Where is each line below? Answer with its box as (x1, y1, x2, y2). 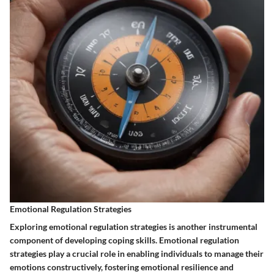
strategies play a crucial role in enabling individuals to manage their (10, 248, 264, 259)
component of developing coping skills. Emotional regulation (10, 234, 239, 245)
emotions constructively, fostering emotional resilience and (10, 261, 234, 272)
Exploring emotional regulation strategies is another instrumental (10, 221, 257, 232)
